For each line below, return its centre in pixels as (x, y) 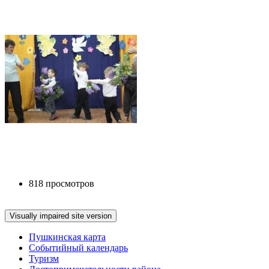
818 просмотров (62, 183)
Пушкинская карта (67, 237)
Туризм (44, 258)
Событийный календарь (78, 247)
